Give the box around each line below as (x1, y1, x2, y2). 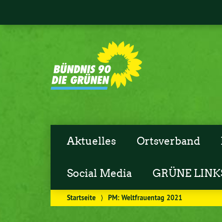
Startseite (67, 193, 96, 203)
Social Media (67, 167, 132, 180)
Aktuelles (67, 134, 116, 148)
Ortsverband (136, 134, 200, 148)
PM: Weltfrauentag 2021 (108, 193, 182, 203)
